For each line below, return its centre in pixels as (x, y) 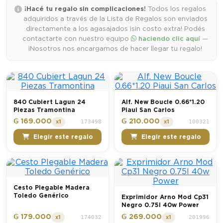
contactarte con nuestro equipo (77, 39)
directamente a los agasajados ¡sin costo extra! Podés (115, 29)
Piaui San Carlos (148, 110)
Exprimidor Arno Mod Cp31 (165, 197)
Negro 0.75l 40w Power (160, 205)
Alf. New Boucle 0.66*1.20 (163, 102)
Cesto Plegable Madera (52, 188)
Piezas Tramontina (44, 110)
